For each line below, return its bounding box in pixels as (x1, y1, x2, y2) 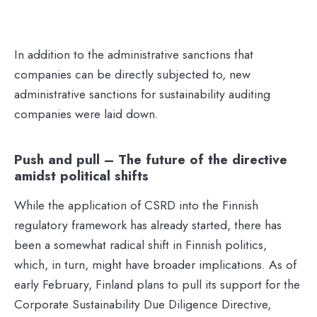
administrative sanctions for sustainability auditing (14, 84, 270, 103)
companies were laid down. (14, 104, 162, 123)
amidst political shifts (14, 166, 153, 185)
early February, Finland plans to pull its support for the (14, 275, 300, 294)
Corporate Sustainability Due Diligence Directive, (14, 294, 271, 313)
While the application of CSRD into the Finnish (14, 195, 258, 214)
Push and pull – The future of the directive (14, 149, 287, 169)
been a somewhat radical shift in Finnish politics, (14, 235, 267, 254)
